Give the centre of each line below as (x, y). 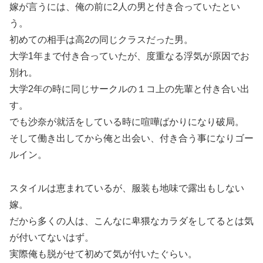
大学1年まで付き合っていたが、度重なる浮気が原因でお (129, 56)
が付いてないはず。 (52, 237)
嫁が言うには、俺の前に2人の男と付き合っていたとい (125, 6)
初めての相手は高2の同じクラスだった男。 (101, 39)
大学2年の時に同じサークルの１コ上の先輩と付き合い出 (129, 89)
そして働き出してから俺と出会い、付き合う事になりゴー (131, 138)
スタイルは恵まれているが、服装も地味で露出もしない (127, 188)
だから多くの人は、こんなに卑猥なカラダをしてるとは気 (131, 221)
